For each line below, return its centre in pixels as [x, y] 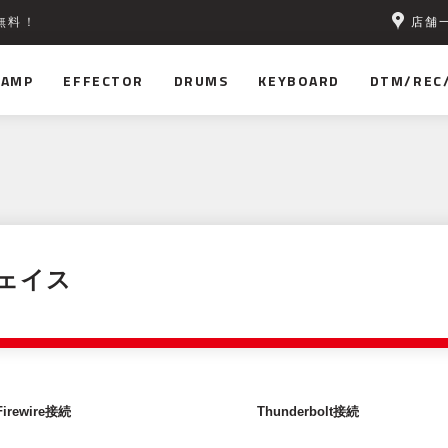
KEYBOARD [299, 80]
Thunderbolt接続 [307, 412]
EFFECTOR [103, 80]
